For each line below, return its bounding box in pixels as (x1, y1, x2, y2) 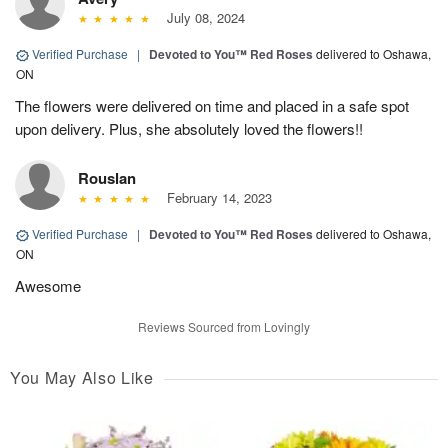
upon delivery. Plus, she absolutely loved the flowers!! (15, 118, 363, 140)
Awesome (15, 275, 81, 297)
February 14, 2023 (158, 188, 272, 208)
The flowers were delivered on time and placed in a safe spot (15, 95, 409, 117)
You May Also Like (10, 366, 154, 390)
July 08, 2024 (158, 8, 245, 28)
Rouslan (78, 167, 136, 190)
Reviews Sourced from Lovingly (138, 318, 310, 336)
